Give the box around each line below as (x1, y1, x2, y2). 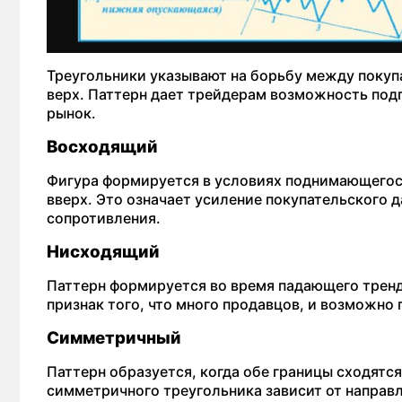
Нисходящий (47, 241, 163, 262)
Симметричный (47, 328, 185, 348)
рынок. (47, 104, 96, 122)
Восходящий (47, 136, 162, 157)
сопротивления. (47, 209, 161, 227)
